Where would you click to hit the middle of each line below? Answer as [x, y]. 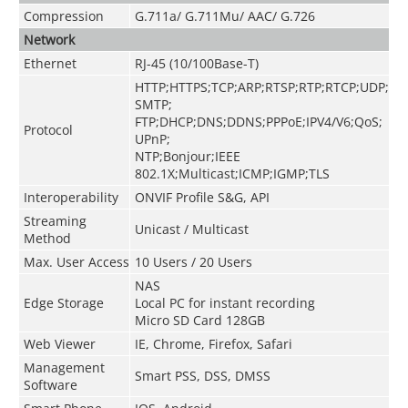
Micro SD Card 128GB [199, 320]
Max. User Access [76, 261]
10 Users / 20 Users [193, 261]
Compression [63, 15]
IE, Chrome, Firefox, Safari [213, 343]
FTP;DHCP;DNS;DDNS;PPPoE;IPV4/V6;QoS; [258, 121]
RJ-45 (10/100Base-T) [196, 63]
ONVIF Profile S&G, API [202, 197]
